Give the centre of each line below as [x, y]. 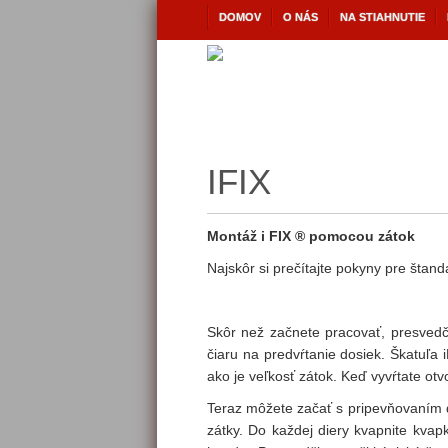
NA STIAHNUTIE [382, 17]
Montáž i [236, 236]
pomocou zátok [362, 236]
